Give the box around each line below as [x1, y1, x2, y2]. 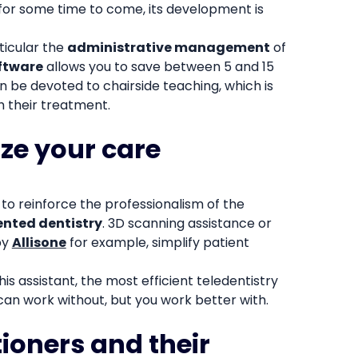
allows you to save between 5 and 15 [42, 57, 274, 76]
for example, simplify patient [66, 233, 249, 252]
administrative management [66, 38, 270, 57]
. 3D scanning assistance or [101, 213, 272, 233]
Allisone [11, 233, 66, 252]
